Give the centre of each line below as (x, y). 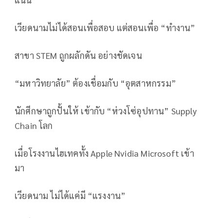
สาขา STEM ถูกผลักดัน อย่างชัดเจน (78, 55)
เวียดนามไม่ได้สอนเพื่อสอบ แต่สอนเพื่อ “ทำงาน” (105, 28)
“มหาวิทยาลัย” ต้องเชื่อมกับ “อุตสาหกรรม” (95, 83)
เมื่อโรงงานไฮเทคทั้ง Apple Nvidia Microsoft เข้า (104, 153)
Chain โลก (34, 126)
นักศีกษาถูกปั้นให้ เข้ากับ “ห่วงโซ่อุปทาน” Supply (106, 111)
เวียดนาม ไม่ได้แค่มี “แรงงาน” (70, 196)
